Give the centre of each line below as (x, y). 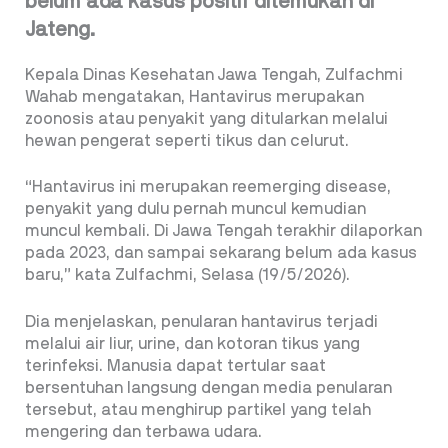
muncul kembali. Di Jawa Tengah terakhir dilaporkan (223, 231)
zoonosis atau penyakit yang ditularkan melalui (206, 118)
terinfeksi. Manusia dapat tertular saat (175, 366)
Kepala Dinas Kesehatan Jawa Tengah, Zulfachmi (214, 74)
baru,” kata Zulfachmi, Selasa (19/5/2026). (187, 275)
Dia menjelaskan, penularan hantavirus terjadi (201, 322)
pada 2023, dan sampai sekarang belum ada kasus (221, 253)
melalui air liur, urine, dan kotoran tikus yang (192, 344)
